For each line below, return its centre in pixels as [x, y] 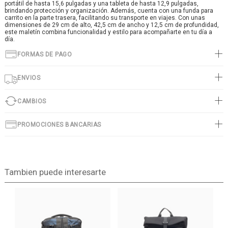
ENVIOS [29, 78]
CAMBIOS [32, 101]
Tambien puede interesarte [55, 172]
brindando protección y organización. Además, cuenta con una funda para [109, 11]
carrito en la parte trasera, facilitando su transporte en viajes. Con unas [105, 18]
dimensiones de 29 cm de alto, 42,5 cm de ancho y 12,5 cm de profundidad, [112, 25]
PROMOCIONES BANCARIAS [59, 124]
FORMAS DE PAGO [45, 54]
